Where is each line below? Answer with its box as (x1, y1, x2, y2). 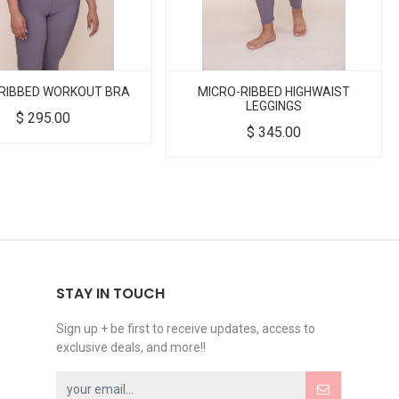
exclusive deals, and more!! (56, 340, 206, 355)
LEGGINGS (245, 99, 302, 114)
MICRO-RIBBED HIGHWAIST (197, 85, 350, 100)
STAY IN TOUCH (56, 283, 165, 305)
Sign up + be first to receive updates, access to (56, 322, 315, 337)
